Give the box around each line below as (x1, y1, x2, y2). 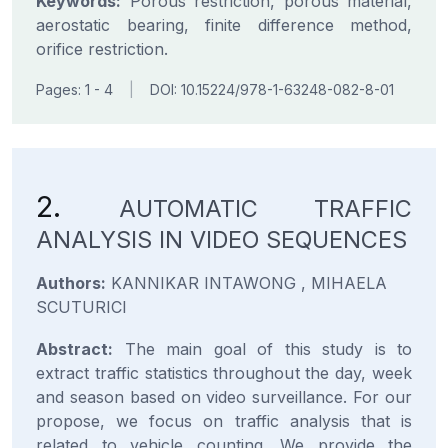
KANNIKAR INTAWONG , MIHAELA (106, 273, 387, 293)
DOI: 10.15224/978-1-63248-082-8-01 (150, 81, 394, 98)
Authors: (36, 273, 106, 293)
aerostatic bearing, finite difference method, (36, 15, 412, 35)
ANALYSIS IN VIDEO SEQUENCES (36, 225, 407, 254)
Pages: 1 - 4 (36, 81, 113, 98)
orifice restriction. (36, 39, 168, 59)
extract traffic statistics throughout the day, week (36, 363, 412, 383)
